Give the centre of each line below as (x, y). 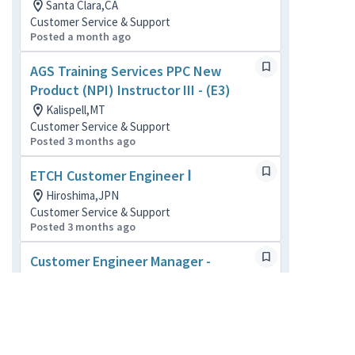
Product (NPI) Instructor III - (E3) (130, 90)
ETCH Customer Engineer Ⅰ (111, 176)
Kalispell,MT (76, 110)
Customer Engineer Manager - (120, 261)
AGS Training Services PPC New (126, 71)
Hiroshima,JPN (82, 195)
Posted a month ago (80, 36)
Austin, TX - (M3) (80, 280)
